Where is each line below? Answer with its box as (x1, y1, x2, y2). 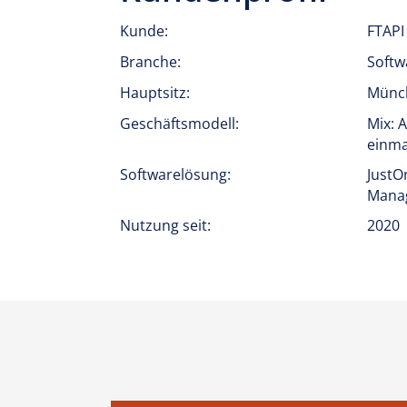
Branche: (120, 52, 181, 72)
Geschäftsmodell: (120, 114, 239, 134)
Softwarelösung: (120, 164, 231, 184)
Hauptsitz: (120, 83, 190, 103)
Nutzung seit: (120, 215, 211, 235)
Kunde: (120, 21, 168, 41)
